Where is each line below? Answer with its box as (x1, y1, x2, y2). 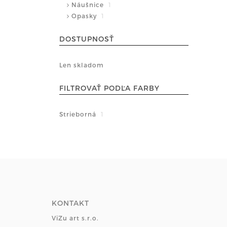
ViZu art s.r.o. (52, 214, 99, 221)
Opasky (71, 12, 99, 19)
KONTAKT (52, 199, 89, 207)
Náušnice (71, 1, 106, 8)
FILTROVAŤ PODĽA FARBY (59, 84, 160, 92)
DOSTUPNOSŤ (59, 34, 114, 43)
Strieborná (59, 110, 98, 118)
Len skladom (59, 61, 104, 68)
